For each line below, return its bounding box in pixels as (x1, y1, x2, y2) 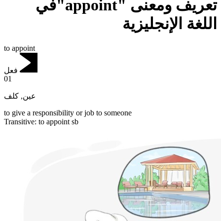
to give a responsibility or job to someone (4, 109, 132, 117)
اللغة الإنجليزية (122, 15, 217, 33)
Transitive (4, 117, 35, 126)
